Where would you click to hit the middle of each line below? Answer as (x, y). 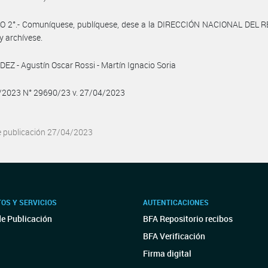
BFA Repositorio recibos (188, 219)
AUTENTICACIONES (176, 202)
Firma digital (167, 253)
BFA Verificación (174, 236)
